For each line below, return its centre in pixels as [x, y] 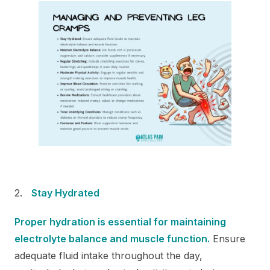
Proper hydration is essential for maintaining [120, 221]
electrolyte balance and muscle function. [112, 238]
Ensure [228, 238]
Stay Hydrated [67, 193]
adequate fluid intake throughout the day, [108, 255]
